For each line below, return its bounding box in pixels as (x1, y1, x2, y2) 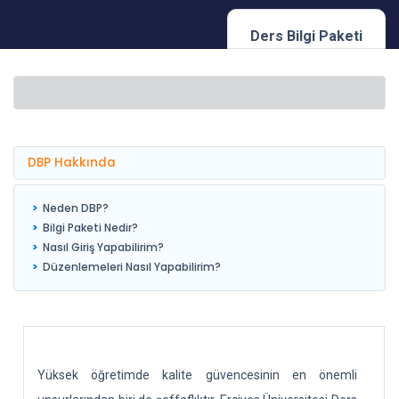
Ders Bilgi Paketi (250, 28, 362, 45)
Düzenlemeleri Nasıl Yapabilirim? (43, 259, 221, 274)
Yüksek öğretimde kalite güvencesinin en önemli (37, 368, 357, 382)
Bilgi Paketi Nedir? (43, 220, 138, 235)
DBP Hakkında (28, 154, 116, 171)
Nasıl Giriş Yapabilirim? (43, 240, 164, 255)
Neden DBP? (43, 200, 109, 216)
